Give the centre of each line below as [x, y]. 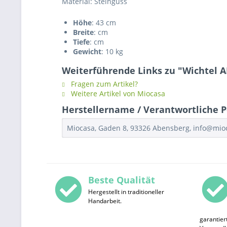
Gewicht [87, 51]
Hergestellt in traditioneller [126, 192]
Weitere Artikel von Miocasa [117, 93]
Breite [83, 32]
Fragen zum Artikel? [103, 84]
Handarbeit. [105, 201]
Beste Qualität [121, 180]
